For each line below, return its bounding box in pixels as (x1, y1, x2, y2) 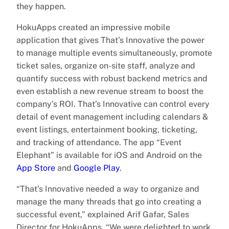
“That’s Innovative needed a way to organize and (16, 184, 199, 194)
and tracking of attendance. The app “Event (16, 137, 181, 147)
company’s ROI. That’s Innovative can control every (16, 99, 210, 109)
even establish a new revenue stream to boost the (16, 86, 203, 96)
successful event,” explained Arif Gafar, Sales (16, 209, 189, 219)
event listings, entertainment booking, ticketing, (16, 124, 197, 134)
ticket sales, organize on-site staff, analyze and (16, 60, 195, 71)
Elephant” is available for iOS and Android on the (16, 150, 202, 160)
